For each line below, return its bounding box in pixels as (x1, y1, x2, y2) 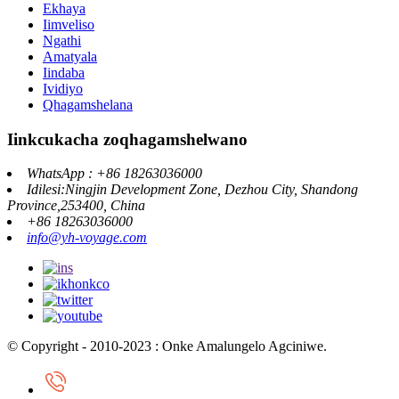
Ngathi (43, 32, 81, 48)
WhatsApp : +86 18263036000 (27, 166, 202, 182)
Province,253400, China (7, 198, 145, 214)
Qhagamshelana (43, 96, 133, 112)
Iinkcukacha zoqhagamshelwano (7, 129, 248, 149)
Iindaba (43, 64, 85, 80)
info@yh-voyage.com (27, 230, 147, 246)
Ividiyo (43, 80, 83, 96)
